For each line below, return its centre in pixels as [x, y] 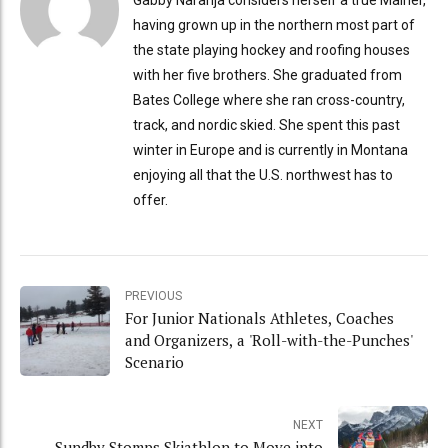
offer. [150, 199]
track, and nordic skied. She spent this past [266, 124]
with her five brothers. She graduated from [267, 74]
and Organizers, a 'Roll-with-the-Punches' [269, 340]
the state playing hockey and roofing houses [271, 49]
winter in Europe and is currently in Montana [270, 149]
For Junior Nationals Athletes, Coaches [259, 318]
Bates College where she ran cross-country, [268, 99]
